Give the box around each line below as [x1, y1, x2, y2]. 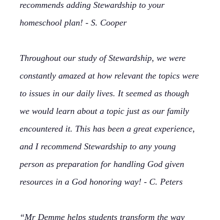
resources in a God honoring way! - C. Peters [20, 177, 183, 187]
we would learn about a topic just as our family [20, 106, 189, 116]
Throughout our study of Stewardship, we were [20, 53, 186, 63]
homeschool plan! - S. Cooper [20, 18, 127, 27]
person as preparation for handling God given [20, 159, 184, 169]
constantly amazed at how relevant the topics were [20, 71, 199, 81]
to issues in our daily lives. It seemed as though [20, 88, 189, 98]
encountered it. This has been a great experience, [20, 124, 195, 134]
